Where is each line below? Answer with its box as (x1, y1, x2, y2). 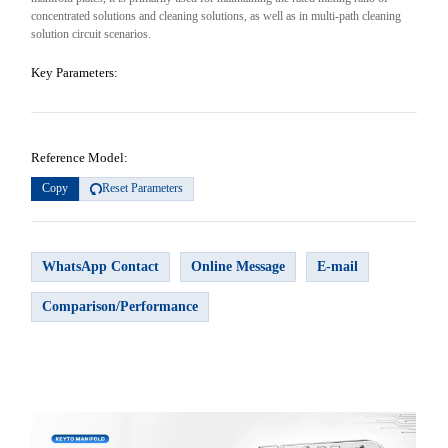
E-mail (317, 258, 359, 274)
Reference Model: (31, 149, 129, 165)
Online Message (191, 258, 286, 274)
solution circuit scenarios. (31, 26, 152, 41)
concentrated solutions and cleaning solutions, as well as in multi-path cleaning (31, 8, 402, 23)
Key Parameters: (31, 64, 119, 80)
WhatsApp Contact (42, 258, 160, 274)
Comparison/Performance (42, 298, 199, 314)
